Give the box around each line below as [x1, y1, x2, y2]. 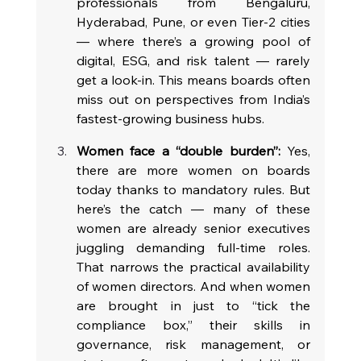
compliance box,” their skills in [76, 317, 311, 334]
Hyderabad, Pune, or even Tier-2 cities [76, 14, 311, 31]
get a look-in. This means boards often [76, 72, 311, 89]
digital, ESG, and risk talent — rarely [76, 52, 311, 69]
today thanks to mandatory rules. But [76, 181, 311, 198]
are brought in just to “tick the [76, 297, 311, 314]
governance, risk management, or [76, 336, 311, 353]
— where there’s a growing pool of [76, 33, 311, 50]
